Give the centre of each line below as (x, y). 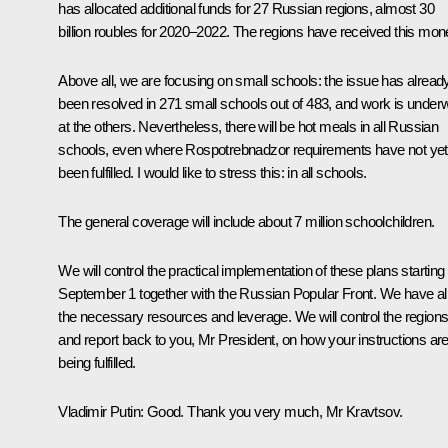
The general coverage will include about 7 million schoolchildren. (246, 221)
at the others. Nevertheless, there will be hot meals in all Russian (248, 126)
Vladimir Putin (99, 411)
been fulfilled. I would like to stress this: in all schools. (212, 172)
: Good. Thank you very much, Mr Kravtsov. (271, 411)
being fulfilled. (97, 362)
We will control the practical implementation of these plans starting (251, 270)
